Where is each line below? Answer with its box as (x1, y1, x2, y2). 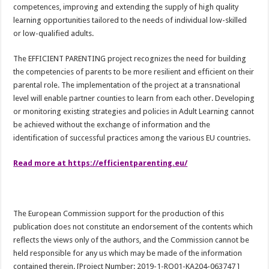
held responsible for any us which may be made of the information (13, 249, 243, 258)
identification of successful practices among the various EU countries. (13, 133, 251, 143)
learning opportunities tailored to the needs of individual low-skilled (13, 16, 247, 25)
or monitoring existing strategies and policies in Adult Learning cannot (13, 107, 255, 116)
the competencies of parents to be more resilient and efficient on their (13, 67, 255, 77)
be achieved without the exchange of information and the (13, 120, 211, 130)
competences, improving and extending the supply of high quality (13, 2, 239, 12)
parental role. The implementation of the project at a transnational (13, 80, 241, 90)
